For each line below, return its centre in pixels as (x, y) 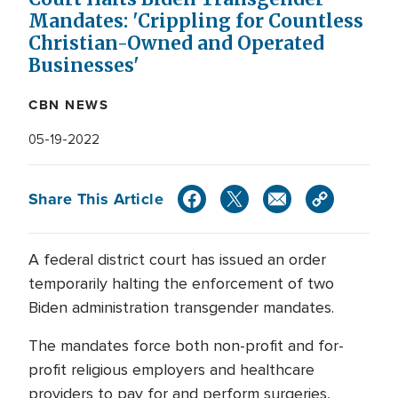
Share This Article (96, 199)
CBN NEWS (68, 105)
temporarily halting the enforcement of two (181, 283)
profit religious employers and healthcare (171, 370)
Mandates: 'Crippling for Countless (196, 21)
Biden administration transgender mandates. (181, 307)
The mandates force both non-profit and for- (186, 346)
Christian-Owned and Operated (176, 44)
